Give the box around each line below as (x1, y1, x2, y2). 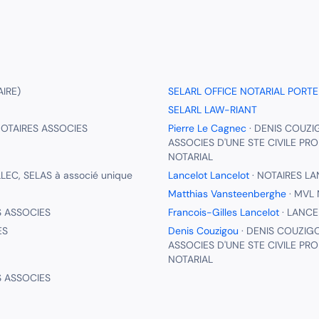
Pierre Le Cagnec (168, 122, 246, 135)
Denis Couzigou (168, 224, 239, 237)
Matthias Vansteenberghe (168, 187, 286, 200)
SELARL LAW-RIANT (168, 103, 257, 116)
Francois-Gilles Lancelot (168, 206, 279, 219)
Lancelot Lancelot (168, 169, 249, 182)
